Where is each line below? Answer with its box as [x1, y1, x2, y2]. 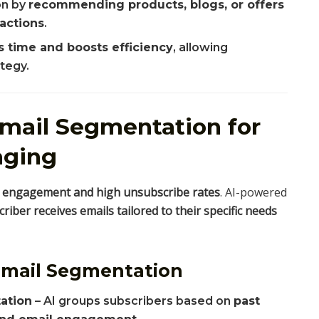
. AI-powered [220, 184, 287, 200]
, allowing [173, 41, 229, 55]
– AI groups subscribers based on [32, 294, 234, 308]
